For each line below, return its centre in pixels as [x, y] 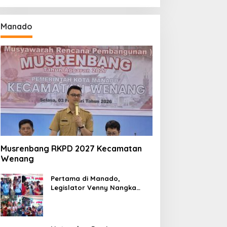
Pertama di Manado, [85, 178]
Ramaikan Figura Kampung [96, 196]
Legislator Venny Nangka [93, 187]
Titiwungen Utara [79, 205]
